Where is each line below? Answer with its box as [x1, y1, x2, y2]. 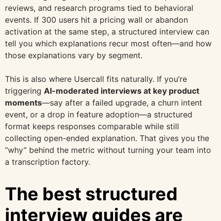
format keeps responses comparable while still [5, 121, 179, 132]
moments [5, 98, 42, 108]
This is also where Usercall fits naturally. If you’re [5, 74, 187, 84]
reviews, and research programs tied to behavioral [5, 3, 193, 13]
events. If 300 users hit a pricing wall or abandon [5, 15, 188, 25]
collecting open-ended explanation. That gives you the [5, 133, 209, 144]
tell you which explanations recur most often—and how [5, 38, 212, 49]
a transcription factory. [5, 157, 90, 167]
